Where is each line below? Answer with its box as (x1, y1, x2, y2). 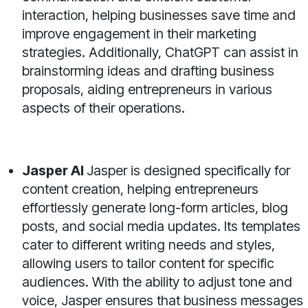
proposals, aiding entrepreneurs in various (22, 81, 272, 98)
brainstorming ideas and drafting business (22, 63, 274, 80)
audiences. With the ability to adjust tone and (22, 274, 292, 291)
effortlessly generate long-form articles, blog (22, 199, 288, 217)
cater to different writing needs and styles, (22, 236, 275, 254)
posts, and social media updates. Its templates (22, 218, 300, 235)
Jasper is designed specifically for (87, 162, 290, 179)
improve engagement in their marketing (22, 25, 256, 43)
